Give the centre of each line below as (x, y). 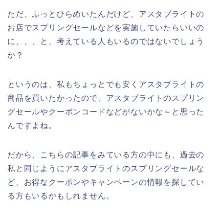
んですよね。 (32, 126)
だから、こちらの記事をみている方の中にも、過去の (106, 155)
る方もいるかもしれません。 (61, 196)
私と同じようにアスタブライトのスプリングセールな (106, 169)
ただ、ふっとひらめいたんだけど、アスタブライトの (106, 14)
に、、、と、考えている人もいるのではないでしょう (106, 42)
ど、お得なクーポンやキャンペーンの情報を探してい (106, 182)
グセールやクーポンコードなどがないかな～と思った (106, 112)
